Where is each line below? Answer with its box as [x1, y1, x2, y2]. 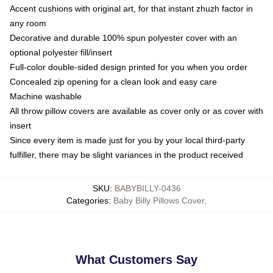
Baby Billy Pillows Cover [113, 195, 204, 205]
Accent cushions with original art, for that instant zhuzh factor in [10, 3, 253, 13]
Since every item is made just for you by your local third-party [10, 135, 245, 145]
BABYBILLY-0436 [114, 183, 181, 193]
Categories [66, 195, 108, 205]
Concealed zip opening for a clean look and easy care [10, 76, 217, 87]
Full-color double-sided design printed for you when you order [10, 62, 247, 72]
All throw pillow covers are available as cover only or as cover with [10, 105, 263, 116]
